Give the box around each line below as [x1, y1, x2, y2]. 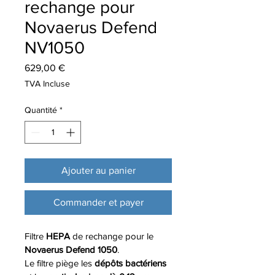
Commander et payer [53, 197, 144, 207]
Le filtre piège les [25, 258, 95, 268]
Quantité [25, 105, 57, 115]
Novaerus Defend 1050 [25, 244, 117, 255]
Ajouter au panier [61, 165, 136, 176]
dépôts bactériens [95, 258, 166, 268]
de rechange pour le [72, 231, 156, 241]
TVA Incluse [25, 79, 70, 88]
